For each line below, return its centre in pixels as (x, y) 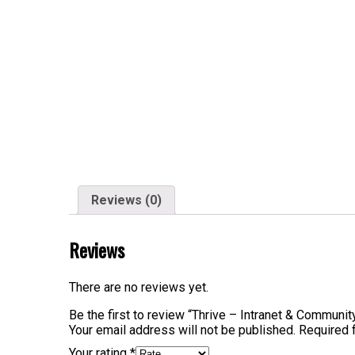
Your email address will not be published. (182, 330)
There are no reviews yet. (139, 287)
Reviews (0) (126, 200)
